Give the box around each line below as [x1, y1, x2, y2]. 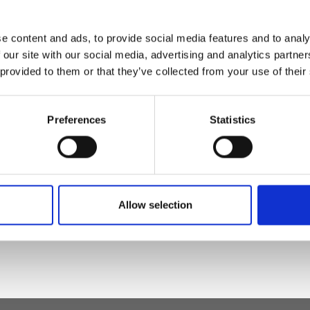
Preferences [47, 113, 107, 126]
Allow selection [118, 199, 192, 211]
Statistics [210, 113, 255, 126]
